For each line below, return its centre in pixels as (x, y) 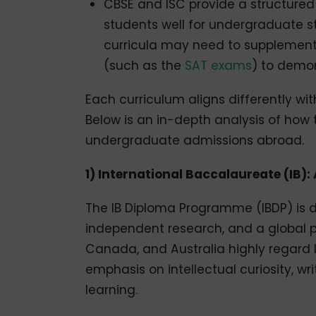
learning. (111, 290)
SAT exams (218, 65)
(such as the (144, 65)
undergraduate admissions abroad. (194, 140)
